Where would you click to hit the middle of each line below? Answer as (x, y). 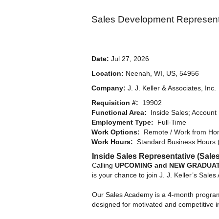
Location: (108, 73)
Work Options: (116, 132)
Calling (103, 165)
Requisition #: (117, 102)
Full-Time (170, 122)
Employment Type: (122, 122)
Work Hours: (112, 142)
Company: (109, 88)
